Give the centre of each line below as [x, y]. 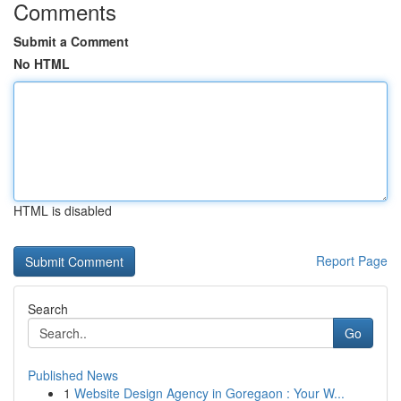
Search [48, 309]
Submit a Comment [71, 41]
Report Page [352, 260]
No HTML [42, 64]
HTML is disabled [63, 210]
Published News [73, 375]
